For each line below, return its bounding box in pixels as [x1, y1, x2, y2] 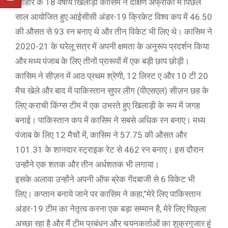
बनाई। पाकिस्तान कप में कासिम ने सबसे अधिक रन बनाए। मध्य [15, 115, 205, 125]
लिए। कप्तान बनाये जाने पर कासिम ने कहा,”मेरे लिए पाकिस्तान [15, 189, 201, 199]
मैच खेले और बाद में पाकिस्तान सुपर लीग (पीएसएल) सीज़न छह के [15, 85, 209, 96]
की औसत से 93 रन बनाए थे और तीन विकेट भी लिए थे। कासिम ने [15, 26, 212, 37]
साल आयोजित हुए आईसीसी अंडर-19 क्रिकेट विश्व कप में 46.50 [15, 12, 212, 22]
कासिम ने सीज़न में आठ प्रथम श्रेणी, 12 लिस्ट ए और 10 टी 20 [15, 71, 208, 81]
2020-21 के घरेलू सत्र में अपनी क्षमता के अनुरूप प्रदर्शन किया [15, 41, 209, 51]
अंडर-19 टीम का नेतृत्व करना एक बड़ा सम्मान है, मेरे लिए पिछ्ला [15, 204, 206, 214]
